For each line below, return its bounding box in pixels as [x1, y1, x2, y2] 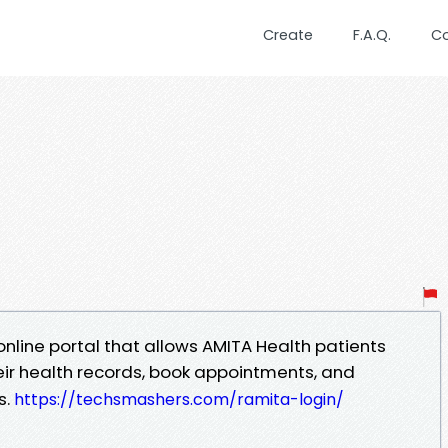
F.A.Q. [353, 25, 391, 45]
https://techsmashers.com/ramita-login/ [14, 387, 344, 411]
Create [263, 25, 313, 45]
